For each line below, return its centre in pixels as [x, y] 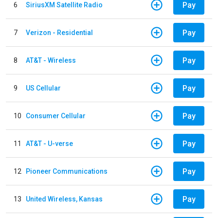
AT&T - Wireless [51, 60]
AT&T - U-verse [49, 143]
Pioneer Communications [67, 171]
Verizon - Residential [59, 32]
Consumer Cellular [56, 116]
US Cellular [43, 88]
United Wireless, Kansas [64, 199]
